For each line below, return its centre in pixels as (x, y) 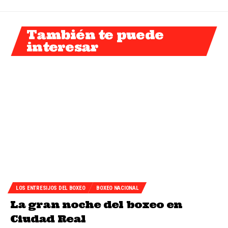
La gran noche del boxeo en (96, 205)
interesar (63, 47)
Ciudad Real (48, 219)
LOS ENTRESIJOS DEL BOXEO (51, 188)
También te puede (95, 35)
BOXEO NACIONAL (118, 188)
